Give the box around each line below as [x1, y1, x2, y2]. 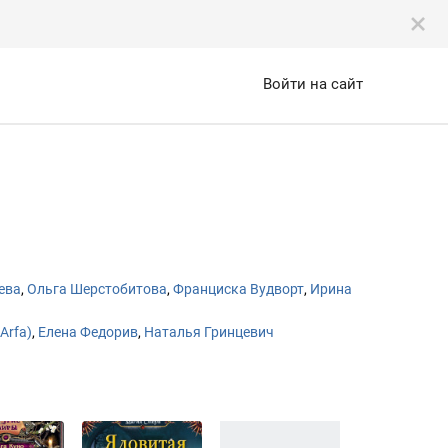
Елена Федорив [38, 324, 138, 340]
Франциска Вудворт [173, 281, 304, 297]
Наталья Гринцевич [144, 324, 274, 340]
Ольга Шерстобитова [27, 281, 167, 297]
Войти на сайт [263, 75, 363, 93]
